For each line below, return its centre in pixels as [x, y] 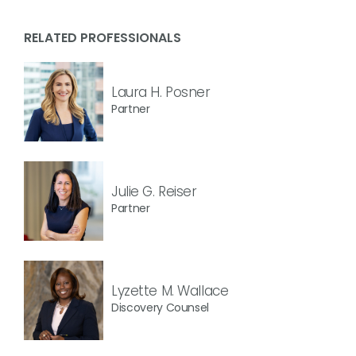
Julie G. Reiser [154, 191]
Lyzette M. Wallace [170, 290]
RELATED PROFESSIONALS [103, 38]
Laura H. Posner [161, 92]
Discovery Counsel [161, 307]
